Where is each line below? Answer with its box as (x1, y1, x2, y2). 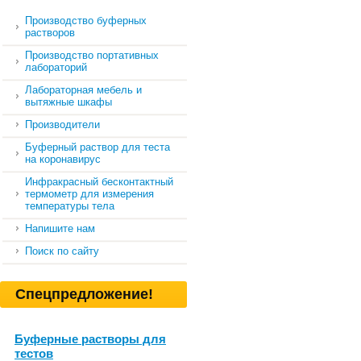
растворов (25, 27, 75, 39)
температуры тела (25, 200, 114, 212)
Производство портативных (25, 49, 159, 61)
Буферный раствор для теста (25, 141, 170, 153)
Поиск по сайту (25, 245, 99, 257)
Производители (25, 118, 100, 131)
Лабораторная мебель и (25, 84, 142, 96)
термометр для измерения (25, 188, 154, 200)
